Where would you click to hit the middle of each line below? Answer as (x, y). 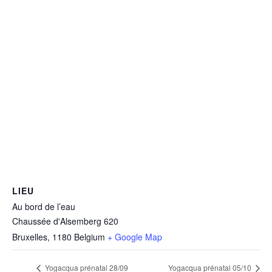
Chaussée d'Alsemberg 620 (65, 221)
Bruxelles (30, 236)
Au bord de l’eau (44, 206)
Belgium (90, 236)
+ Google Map (135, 236)
